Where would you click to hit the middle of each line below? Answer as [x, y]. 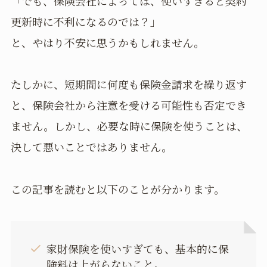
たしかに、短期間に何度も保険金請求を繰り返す [128, 84]
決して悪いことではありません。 [91, 147]
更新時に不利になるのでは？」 [86, 21]
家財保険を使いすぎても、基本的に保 [138, 249]
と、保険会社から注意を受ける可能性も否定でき [128, 105]
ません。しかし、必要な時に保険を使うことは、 [129, 126]
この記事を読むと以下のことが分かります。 [117, 189]
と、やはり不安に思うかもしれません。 [107, 42]
